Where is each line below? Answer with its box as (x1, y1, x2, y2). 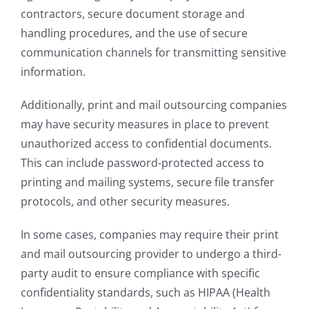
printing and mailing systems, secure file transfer (21, 175, 275, 190)
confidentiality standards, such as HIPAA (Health (21, 285, 270, 301)
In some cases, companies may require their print (21, 227, 279, 243)
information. (21, 64, 86, 80)
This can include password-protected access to (21, 155, 264, 171)
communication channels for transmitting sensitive (21, 45, 286, 61)
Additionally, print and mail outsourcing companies (21, 97, 287, 113)
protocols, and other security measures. (21, 194, 230, 210)
